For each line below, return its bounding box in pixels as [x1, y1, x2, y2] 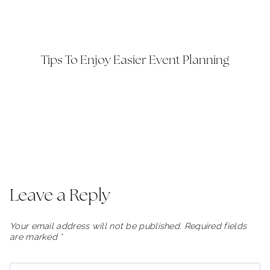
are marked [10, 231, 60, 242]
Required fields [184, 220, 247, 231]
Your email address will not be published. [10, 220, 182, 231]
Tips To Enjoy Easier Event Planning [41, 54, 229, 66]
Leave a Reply [10, 187, 110, 204]
